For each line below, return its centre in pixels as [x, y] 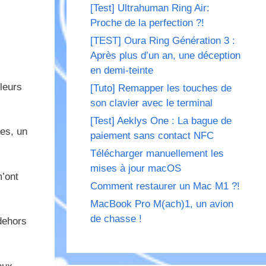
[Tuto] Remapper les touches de [161, 88]
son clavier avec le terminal [151, 103]
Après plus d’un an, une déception [165, 56]
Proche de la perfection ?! [147, 23]
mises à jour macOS [136, 169]
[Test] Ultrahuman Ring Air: [150, 8]
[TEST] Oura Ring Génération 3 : [163, 41]
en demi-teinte [122, 71]
